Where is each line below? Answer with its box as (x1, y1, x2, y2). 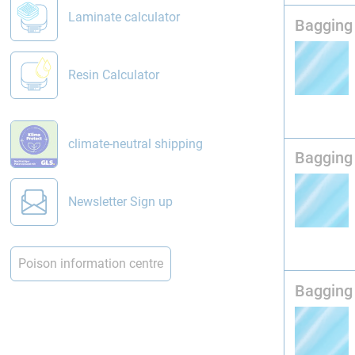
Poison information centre (17, 256, 163, 272)
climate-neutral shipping (67, 136, 203, 151)
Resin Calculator (67, 67, 159, 83)
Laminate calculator (67, 10, 180, 25)
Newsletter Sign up (67, 193, 173, 209)
